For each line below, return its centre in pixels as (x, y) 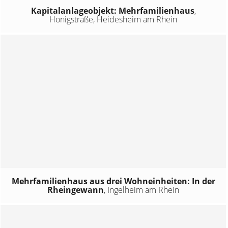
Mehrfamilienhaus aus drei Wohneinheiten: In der (113, 181)
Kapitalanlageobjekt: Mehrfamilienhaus (112, 11)
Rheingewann (76, 190)
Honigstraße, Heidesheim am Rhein (113, 20)
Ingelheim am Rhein (144, 190)
